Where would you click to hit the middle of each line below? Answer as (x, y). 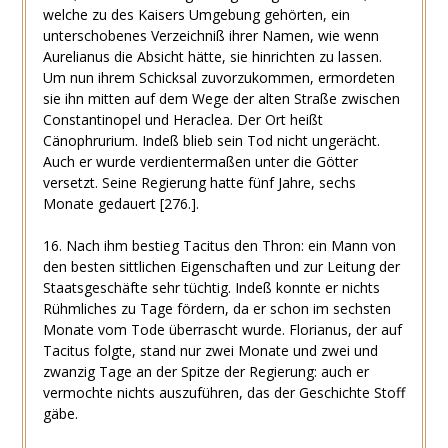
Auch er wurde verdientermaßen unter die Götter (200, 161)
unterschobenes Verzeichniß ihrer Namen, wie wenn (210, 35)
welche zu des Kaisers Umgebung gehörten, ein (196, 14)
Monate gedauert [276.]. (120, 203)
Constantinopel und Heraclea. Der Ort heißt (182, 119)
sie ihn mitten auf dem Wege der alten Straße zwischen (221, 98)
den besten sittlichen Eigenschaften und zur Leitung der (221, 266)
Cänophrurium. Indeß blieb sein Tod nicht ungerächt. (211, 140)
